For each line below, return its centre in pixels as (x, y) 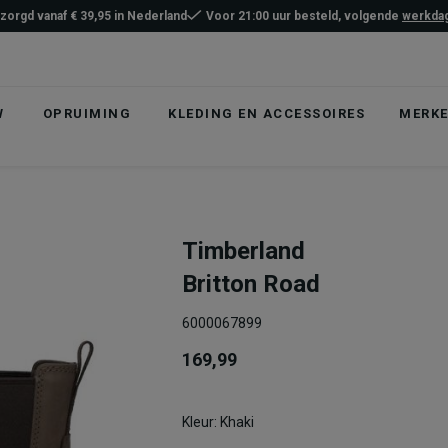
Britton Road (251, 284)
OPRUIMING (87, 113)
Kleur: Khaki (218, 422)
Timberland (243, 251)
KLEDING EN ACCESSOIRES (267, 113)
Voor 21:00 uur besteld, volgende (304, 16)
